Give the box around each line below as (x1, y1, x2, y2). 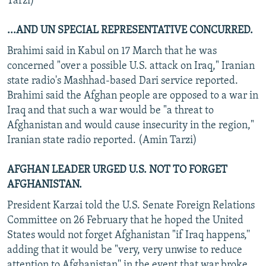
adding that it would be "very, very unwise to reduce (7, 244, 242, 256)
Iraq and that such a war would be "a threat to (7, 104, 214, 116)
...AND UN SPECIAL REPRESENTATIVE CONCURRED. (7, 24, 253, 36)
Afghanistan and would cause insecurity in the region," (7, 119, 254, 131)
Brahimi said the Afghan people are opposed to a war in (7, 90, 258, 102)
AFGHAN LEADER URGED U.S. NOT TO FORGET (7, 164, 227, 176)
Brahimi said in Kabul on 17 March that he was (7, 45, 217, 57)
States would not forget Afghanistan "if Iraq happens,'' (7, 229, 250, 241)
